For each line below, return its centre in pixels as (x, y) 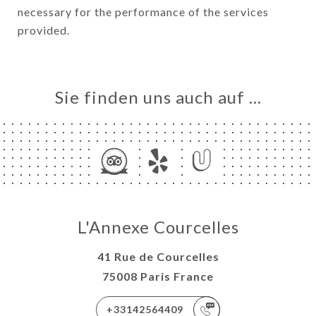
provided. (44, 30)
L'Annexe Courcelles (158, 227)
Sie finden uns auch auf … (158, 97)
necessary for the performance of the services (143, 11)
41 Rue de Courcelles (158, 257)
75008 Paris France (158, 276)
